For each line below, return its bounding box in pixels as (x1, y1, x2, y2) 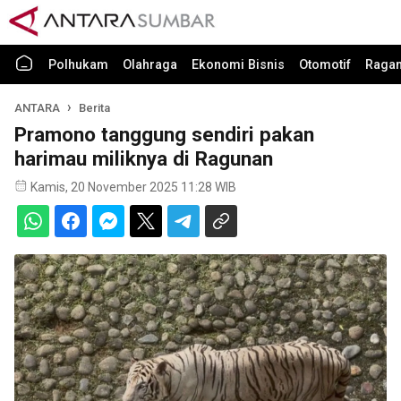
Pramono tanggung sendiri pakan (14, 123, 314, 146)
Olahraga (123, 57, 177, 73)
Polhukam (48, 57, 108, 73)
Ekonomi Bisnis (192, 57, 285, 73)
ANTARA (14, 101, 60, 115)
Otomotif (299, 57, 351, 73)
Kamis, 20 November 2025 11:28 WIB (30, 180, 236, 194)
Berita (79, 101, 111, 115)
